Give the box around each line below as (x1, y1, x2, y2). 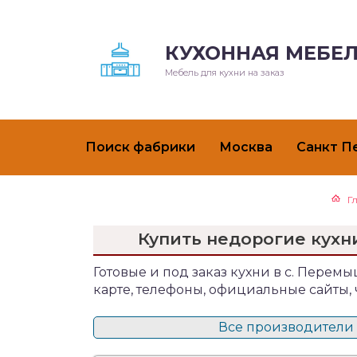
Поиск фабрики (85, 139, 195, 155)
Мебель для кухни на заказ (165, 67, 284, 78)
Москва (219, 139, 273, 155)
